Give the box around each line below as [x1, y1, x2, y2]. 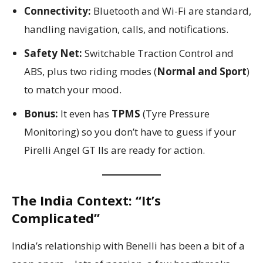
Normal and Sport [157, 64, 247, 78]
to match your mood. [24, 82, 122, 96]
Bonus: [24, 106, 58, 120]
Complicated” [12, 208, 100, 227]
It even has [58, 106, 112, 120]
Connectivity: [24, 4, 91, 18]
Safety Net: [24, 46, 82, 60]
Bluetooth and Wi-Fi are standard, [91, 4, 251, 18]
